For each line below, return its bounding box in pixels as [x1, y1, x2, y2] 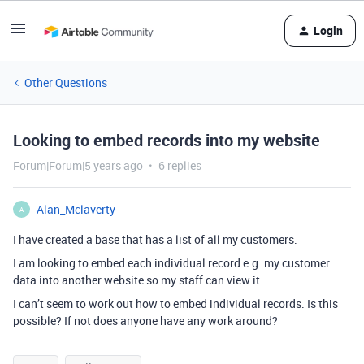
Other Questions [24, 75, 107, 90]
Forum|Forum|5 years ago [13, 158, 143, 173]
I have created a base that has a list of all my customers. [13, 232, 297, 247]
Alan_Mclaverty [37, 201, 115, 217]
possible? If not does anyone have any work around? [13, 313, 278, 328]
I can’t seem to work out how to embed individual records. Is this [13, 296, 338, 311]
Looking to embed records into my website [13, 129, 320, 151]
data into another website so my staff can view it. [13, 272, 263, 288]
